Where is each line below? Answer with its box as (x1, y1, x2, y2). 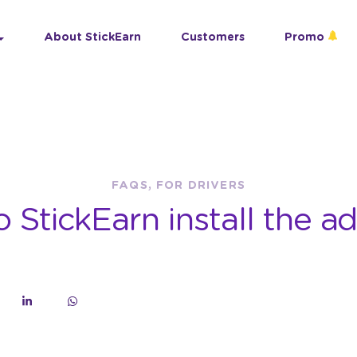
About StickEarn (44, 32, 141, 43)
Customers (181, 32, 245, 43)
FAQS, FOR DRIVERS (112, 180, 245, 191)
